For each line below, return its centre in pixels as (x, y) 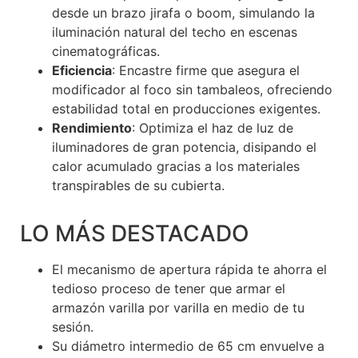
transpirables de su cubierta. (138, 185)
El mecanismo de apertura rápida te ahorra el (189, 269)
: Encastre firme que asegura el (206, 70)
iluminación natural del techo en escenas (175, 32)
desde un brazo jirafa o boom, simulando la (183, 12)
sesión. (73, 326)
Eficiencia (82, 70)
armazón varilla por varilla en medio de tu (178, 307)
